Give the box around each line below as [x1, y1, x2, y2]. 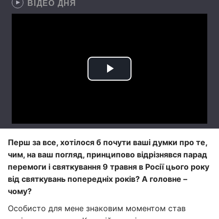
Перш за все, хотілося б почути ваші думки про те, [8, 137, 207, 147]
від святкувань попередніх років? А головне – [8, 174, 187, 184]
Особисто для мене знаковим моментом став [8, 203, 186, 213]
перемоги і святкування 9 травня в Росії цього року [8, 162, 209, 172]
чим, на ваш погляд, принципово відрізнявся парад [8, 150, 207, 159]
